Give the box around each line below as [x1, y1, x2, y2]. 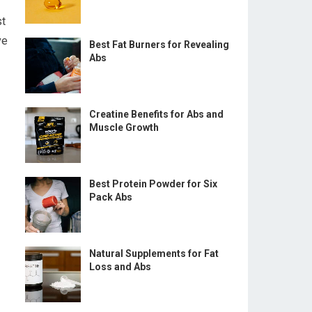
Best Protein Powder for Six [89, 178, 217, 189]
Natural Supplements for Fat [89, 248, 219, 259]
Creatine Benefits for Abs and [89, 109, 224, 120]
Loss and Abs [89, 261, 151, 272]
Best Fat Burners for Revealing [89, 39, 229, 50]
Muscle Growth [89, 122, 159, 133]
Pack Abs [89, 192, 132, 203]
